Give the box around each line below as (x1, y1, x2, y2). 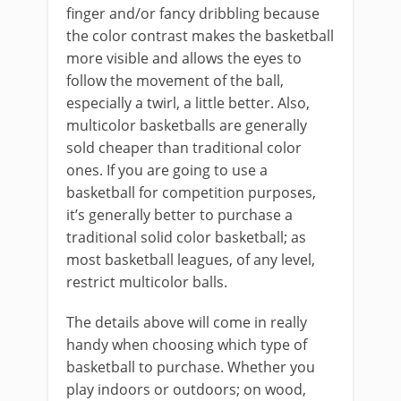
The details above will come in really (66, 312, 307, 332)
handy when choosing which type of (66, 335, 307, 354)
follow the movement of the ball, (66, 71, 284, 90)
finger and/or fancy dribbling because (66, 4, 320, 23)
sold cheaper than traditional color (66, 138, 302, 158)
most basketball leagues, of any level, (66, 250, 315, 269)
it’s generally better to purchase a (66, 205, 293, 225)
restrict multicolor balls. (66, 272, 227, 292)
